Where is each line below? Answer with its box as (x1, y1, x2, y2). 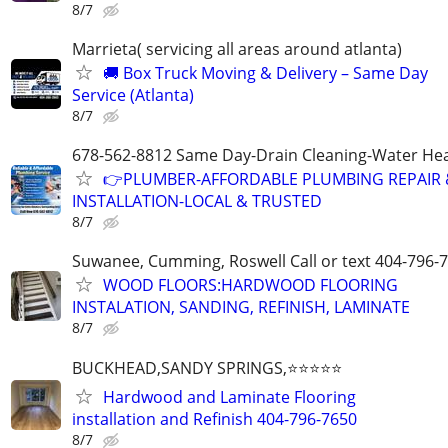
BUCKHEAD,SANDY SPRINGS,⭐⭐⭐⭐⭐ (72, 356, 342, 379)
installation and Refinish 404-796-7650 (72, 407, 357, 430)
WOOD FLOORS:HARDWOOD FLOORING (103, 274, 398, 297)
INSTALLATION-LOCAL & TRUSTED (72, 190, 322, 213)
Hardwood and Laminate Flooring (103, 385, 356, 408)
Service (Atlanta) (72, 84, 194, 107)
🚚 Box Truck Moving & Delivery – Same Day (103, 62, 428, 85)
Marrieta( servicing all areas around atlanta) (72, 38, 402, 61)
